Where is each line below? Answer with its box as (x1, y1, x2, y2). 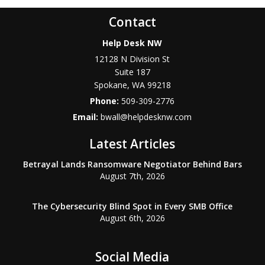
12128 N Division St (95, 53, 170, 64)
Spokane (93, 79, 127, 91)
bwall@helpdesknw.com (101, 111, 192, 122)
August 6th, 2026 (99, 212, 165, 224)
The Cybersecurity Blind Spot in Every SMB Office (32, 201, 233, 212)
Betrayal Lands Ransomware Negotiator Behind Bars (22, 159, 242, 170)
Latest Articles (89, 135, 176, 152)
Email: (73, 111, 101, 122)
